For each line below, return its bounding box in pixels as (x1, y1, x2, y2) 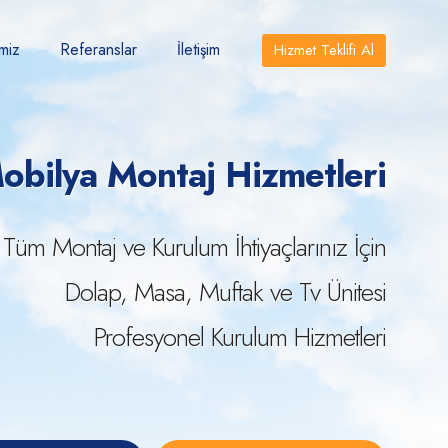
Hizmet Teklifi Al (274, 39, 375, 61)
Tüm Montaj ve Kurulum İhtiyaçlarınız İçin (3, 228, 386, 266)
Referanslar (59, 38, 137, 61)
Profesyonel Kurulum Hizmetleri (94, 318, 386, 356)
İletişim (176, 38, 220, 61)
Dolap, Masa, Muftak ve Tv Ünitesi (65, 273, 386, 311)
